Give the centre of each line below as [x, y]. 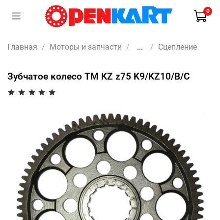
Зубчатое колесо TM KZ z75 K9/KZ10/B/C [98, 76]
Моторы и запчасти [86, 47]
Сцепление [178, 47]
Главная [22, 47]
